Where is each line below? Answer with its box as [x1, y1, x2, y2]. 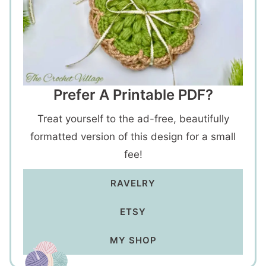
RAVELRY [110, 178, 156, 189]
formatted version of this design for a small [30, 131, 236, 142]
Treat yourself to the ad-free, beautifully [37, 113, 229, 125]
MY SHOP [109, 235, 157, 246]
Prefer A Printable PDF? [53, 86, 213, 103]
